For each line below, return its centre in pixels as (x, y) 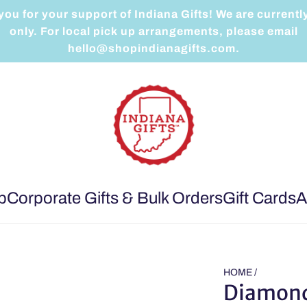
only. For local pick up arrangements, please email (153, 31)
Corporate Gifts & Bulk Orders (115, 198)
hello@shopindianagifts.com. (153, 48)
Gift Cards (259, 198)
